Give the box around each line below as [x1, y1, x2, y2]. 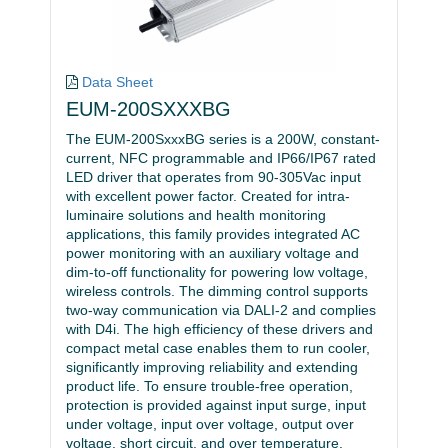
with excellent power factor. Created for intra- [66, 189, 350, 204]
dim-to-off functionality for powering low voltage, [66, 265, 368, 280]
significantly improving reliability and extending [66, 360, 358, 375]
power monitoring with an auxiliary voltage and [66, 246, 359, 261]
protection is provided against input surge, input [66, 398, 366, 413]
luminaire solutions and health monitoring [66, 208, 326, 223]
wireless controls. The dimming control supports [66, 284, 368, 299]
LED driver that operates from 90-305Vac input [66, 170, 361, 185]
